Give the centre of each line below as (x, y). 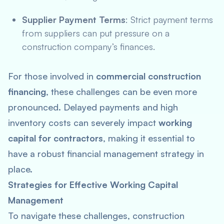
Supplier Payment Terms (74, 19)
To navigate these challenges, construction (96, 215)
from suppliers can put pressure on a (96, 33)
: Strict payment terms (169, 19)
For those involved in (52, 76)
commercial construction (148, 76)
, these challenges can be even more (121, 91)
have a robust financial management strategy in (106, 153)
